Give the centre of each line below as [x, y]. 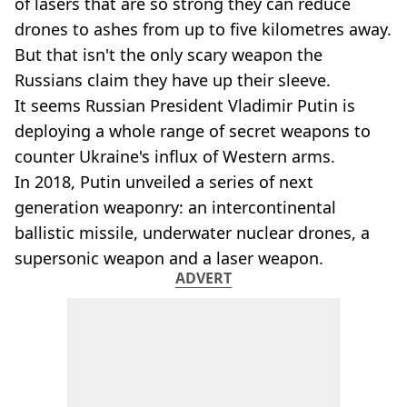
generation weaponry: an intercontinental [175, 207]
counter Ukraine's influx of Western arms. [175, 156]
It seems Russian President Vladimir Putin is [185, 105]
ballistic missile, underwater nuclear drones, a [192, 233]
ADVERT [203, 278]
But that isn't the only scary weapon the [169, 55]
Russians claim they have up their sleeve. [173, 80]
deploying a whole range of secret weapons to [193, 131]
